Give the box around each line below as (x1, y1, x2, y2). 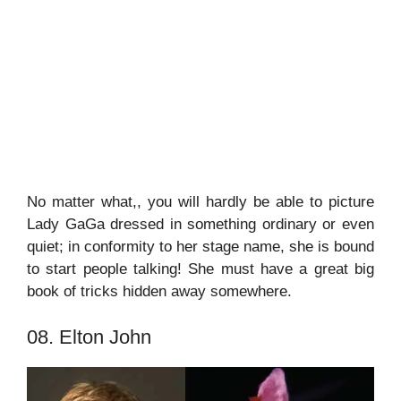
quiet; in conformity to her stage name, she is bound (27, 238, 374, 256)
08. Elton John (27, 325, 151, 348)
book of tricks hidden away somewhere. (27, 283, 292, 301)
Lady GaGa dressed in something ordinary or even (27, 216, 374, 234)
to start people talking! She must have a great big (27, 260, 374, 278)
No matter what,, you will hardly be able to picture (27, 193, 374, 211)
